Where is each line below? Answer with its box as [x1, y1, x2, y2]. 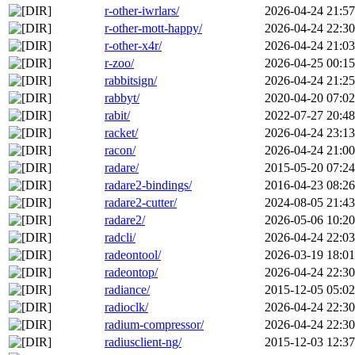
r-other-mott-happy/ [105, 21, 202, 36]
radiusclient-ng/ [105, 335, 181, 349]
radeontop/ [105, 265, 158, 280]
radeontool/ [105, 248, 161, 262]
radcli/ [105, 231, 136, 245]
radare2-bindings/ [105, 178, 192, 193]
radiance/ [105, 283, 150, 297]
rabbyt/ [105, 91, 139, 105]
